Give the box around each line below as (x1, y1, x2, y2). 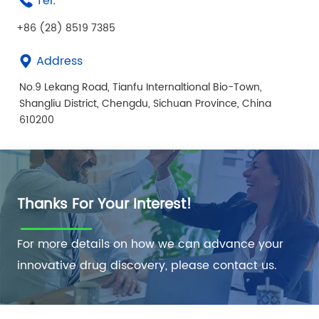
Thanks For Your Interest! (17, 193, 192, 217)
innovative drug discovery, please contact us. (17, 256, 278, 276)
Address (36, 52, 83, 71)
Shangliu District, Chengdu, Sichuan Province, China (19, 95, 271, 113)
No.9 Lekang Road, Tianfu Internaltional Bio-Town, (19, 79, 262, 96)
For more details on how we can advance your (17, 235, 284, 254)
